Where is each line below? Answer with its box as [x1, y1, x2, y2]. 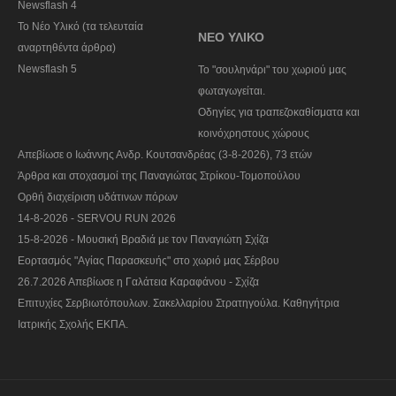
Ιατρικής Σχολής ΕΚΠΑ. [18, 318, 128, 331]
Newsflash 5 [18, 63, 77, 76]
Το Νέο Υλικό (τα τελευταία [18, 20, 143, 34]
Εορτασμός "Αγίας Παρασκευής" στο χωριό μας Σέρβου [18, 255, 279, 268]
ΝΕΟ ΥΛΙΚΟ [198, 30, 264, 45]
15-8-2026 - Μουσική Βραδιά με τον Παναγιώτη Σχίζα [18, 233, 269, 247]
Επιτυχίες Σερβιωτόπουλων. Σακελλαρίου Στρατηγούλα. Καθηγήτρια [18, 297, 339, 310]
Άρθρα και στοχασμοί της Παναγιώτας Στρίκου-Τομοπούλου [18, 170, 301, 183]
